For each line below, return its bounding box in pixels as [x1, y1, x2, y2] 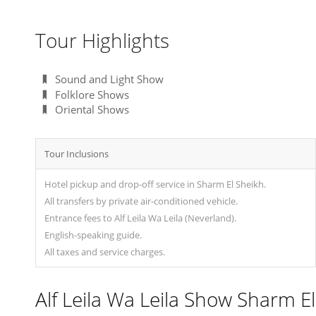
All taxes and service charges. [44, 245, 165, 259]
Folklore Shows [54, 87, 129, 102]
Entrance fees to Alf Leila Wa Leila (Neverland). [44, 212, 236, 225]
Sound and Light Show [54, 71, 164, 86]
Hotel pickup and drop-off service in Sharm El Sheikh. [44, 178, 266, 191]
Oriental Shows [54, 102, 129, 117]
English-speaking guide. [44, 229, 142, 242]
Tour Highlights [35, 26, 169, 54]
